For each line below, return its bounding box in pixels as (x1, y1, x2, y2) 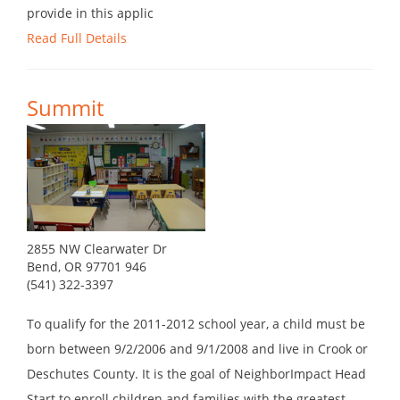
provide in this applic (27, 4, 154, 22)
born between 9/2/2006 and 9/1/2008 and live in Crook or (27, 340, 368, 358)
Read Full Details (27, 29, 127, 47)
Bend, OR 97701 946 (27, 258, 146, 276)
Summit (27, 93, 104, 123)
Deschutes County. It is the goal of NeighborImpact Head (27, 365, 366, 383)
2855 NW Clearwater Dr (27, 240, 167, 258)
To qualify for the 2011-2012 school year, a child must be (27, 315, 365, 333)
